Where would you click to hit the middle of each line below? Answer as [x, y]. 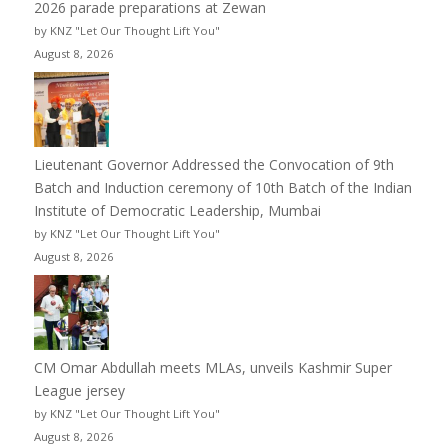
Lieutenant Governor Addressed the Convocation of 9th [213, 164]
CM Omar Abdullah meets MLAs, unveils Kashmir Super [212, 367]
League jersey [79, 390]
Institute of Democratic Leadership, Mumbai [177, 210]
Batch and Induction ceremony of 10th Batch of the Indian [222, 187]
